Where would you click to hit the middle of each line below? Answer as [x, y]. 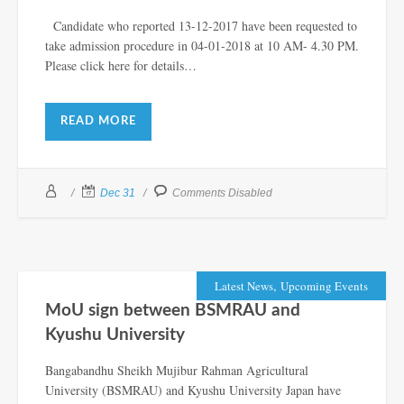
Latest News [244, 285]
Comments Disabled [222, 193]
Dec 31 [118, 193]
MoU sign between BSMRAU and [173, 310]
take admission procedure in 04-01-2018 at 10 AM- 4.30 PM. [202, 45]
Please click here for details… [121, 65]
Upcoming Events [324, 285]
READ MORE [98, 121]
